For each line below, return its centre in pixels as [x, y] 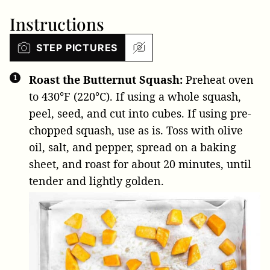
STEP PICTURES [77, 47]
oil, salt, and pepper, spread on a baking [133, 147]
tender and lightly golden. [96, 181]
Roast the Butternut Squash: [107, 79]
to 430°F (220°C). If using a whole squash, [135, 96]
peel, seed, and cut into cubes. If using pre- [140, 113]
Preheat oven [220, 79]
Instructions [59, 24]
